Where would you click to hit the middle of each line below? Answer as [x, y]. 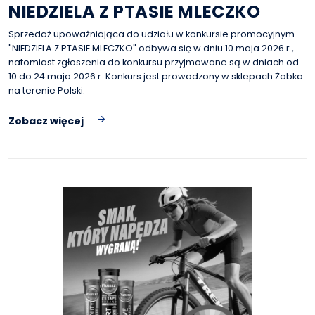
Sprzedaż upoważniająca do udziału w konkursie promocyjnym [152, 34]
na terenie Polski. [47, 90]
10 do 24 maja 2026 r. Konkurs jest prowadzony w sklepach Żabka [156, 76]
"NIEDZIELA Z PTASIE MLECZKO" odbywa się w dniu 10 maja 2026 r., [151, 48]
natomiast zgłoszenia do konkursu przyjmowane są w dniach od [154, 62]
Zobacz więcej [46, 121]
